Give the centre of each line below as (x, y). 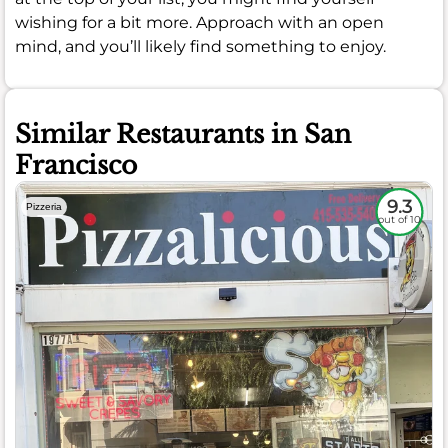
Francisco (76, 166)
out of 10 (399, 219)
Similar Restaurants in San (183, 135)
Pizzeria (44, 207)
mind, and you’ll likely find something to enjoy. (200, 47)
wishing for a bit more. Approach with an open (199, 23)
